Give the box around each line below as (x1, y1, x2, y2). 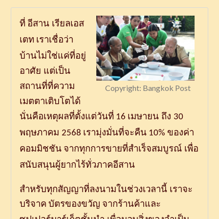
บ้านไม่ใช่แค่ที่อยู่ (19, 50, 86, 61)
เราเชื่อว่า (36, 34, 73, 45)
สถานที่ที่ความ (19, 81, 75, 91)
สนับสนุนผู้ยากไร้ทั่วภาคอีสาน (19, 159, 135, 170)
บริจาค (19, 198, 46, 209)
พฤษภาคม (19, 127, 59, 138)
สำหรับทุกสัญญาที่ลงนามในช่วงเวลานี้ (19, 184, 167, 195)
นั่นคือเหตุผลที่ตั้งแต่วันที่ (19, 111, 114, 122)
